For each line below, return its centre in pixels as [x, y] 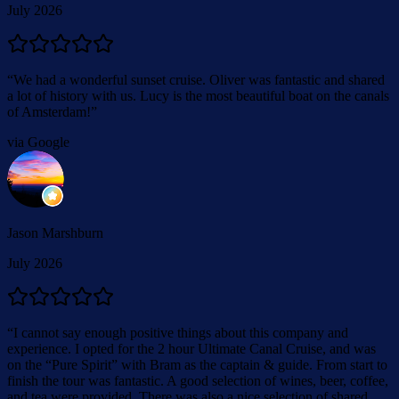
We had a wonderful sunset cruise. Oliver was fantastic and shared [199, 79]
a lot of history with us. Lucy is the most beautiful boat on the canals [198, 95]
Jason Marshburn [55, 232]
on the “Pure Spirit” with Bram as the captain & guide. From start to [197, 364]
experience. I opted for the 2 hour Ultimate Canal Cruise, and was [191, 348]
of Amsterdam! [49, 111]
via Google [38, 142]
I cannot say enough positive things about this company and [181, 332]
